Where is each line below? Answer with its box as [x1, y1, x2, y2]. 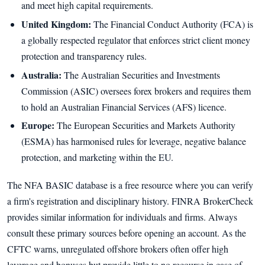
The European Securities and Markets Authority [54, 119, 235, 132]
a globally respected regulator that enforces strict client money [21, 33, 250, 46]
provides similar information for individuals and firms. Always [7, 211, 237, 224]
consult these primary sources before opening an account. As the [7, 227, 246, 240]
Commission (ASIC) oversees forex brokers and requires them [21, 84, 251, 97]
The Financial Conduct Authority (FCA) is [91, 17, 253, 30]
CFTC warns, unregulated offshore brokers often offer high [7, 243, 228, 256]
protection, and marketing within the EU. [21, 151, 173, 164]
